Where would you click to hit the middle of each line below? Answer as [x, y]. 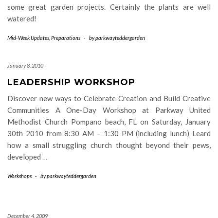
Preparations [66, 38]
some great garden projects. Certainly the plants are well [109, 7]
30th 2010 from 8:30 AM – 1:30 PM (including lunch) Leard [109, 133]
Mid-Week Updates [28, 38]
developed [25, 157]
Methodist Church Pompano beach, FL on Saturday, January [109, 122]
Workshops [19, 176]
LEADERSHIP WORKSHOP [71, 82]
